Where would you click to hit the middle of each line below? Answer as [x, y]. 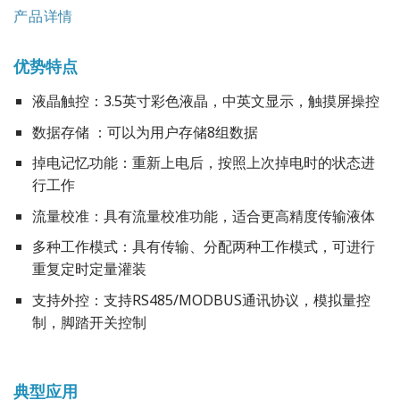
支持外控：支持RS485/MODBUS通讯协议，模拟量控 [201, 300]
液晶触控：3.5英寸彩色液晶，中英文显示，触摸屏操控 [205, 101]
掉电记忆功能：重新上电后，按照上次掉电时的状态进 [203, 163]
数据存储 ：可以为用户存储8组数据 [145, 132]
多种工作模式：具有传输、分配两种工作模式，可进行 [203, 247]
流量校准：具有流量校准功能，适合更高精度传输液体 [203, 216]
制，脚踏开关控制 [89, 323]
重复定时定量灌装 [89, 269]
